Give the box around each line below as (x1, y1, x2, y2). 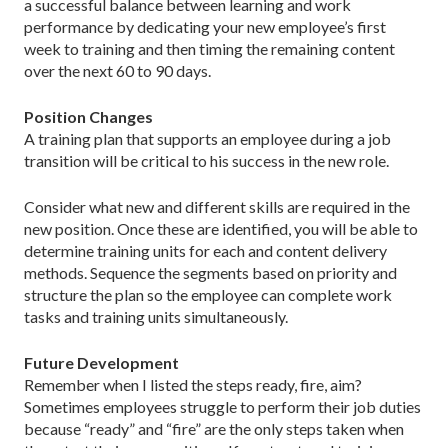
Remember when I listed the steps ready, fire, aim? (24, 374, 362, 394)
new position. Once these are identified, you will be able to (24, 218, 418, 238)
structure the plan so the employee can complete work (24, 284, 392, 304)
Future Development (24, 352, 179, 372)
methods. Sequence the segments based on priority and (24, 262, 397, 282)
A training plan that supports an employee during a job (24, 128, 391, 148)
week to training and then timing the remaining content (24, 38, 395, 58)
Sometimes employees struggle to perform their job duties (24, 396, 421, 416)
